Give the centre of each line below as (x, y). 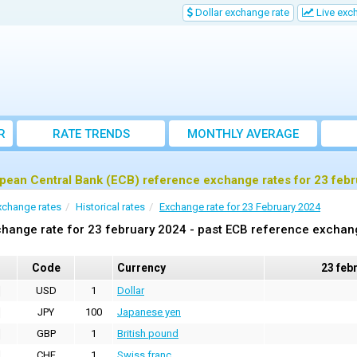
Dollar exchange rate (241, 12)
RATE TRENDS (91, 134)
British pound (148, 334)
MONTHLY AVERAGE (243, 134)
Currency (141, 268)
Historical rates (110, 207)
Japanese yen (149, 312)
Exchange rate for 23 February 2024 (240, 207)
